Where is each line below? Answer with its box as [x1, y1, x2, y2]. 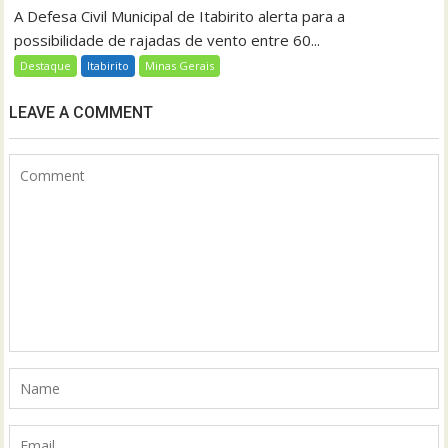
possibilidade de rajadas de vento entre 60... [14, 30, 321, 51]
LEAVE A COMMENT [9, 103, 154, 123]
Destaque [20, 58, 72, 74]
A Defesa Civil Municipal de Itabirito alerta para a [14, 6, 346, 27]
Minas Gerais [145, 58, 215, 74]
